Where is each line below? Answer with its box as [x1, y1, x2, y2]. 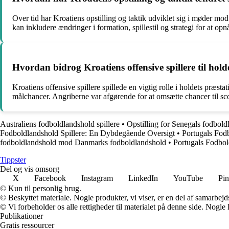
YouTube [173, 174, 203, 182]
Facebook [34, 174, 66, 182]
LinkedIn [128, 174, 158, 182]
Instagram [81, 174, 113, 182]
